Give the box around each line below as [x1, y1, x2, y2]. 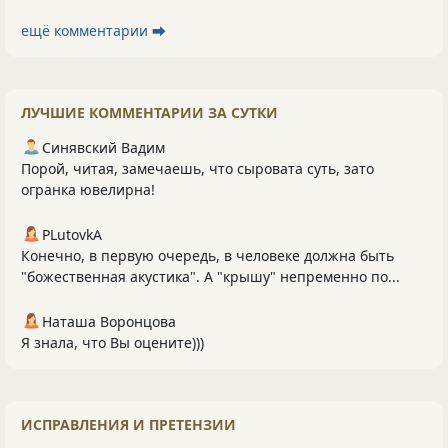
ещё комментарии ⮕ [21, 21, 166, 41]
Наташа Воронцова [42, 312, 176, 332]
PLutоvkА [42, 225, 102, 245]
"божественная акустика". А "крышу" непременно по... [21, 267, 400, 287]
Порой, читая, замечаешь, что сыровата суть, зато [21, 159, 374, 179]
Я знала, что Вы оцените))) [21, 333, 204, 353]
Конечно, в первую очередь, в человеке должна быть [21, 246, 394, 266]
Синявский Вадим [42, 138, 165, 158]
